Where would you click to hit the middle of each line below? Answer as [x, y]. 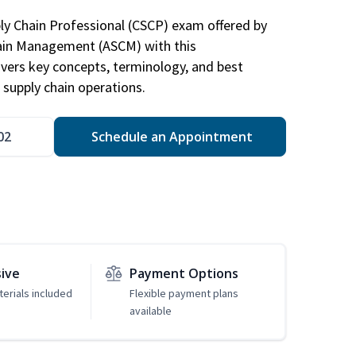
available [150, 311]
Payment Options [184, 274]
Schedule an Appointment [170, 137]
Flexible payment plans [184, 294]
